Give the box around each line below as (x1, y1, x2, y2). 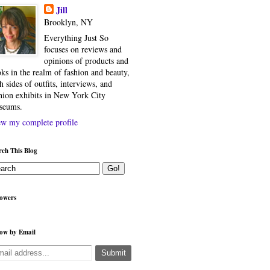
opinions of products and (43, 54, 128, 66)
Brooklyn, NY (43, 16, 93, 28)
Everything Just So (43, 31, 108, 43)
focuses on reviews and (43, 43, 122, 55)
